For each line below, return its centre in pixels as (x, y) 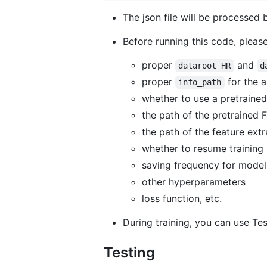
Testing (129, 253)
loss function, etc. (182, 199)
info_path (200, 83)
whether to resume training (203, 149)
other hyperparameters (194, 182)
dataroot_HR (205, 66)
